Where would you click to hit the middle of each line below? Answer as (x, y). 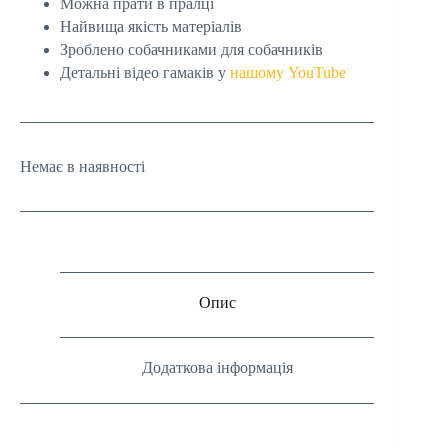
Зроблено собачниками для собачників (191, 49)
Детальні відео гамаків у (145, 72)
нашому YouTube (288, 72)
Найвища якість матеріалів (151, 26)
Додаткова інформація (217, 368)
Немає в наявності (82, 166)
